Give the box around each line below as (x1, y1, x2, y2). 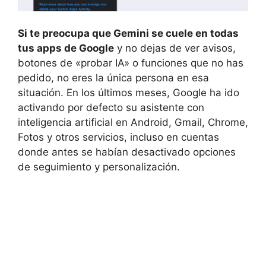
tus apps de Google (18, 42, 114, 55)
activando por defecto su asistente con (18, 102, 204, 114)
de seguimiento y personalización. (18, 161, 180, 173)
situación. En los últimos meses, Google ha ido (18, 87, 239, 99)
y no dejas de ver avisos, (114, 42, 236, 55)
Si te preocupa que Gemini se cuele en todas (18, 27, 239, 40)
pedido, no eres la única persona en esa (18, 72, 209, 84)
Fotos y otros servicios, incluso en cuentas (18, 131, 219, 144)
